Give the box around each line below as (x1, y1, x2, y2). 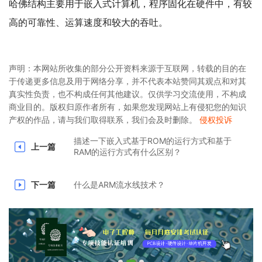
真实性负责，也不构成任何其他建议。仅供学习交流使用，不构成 (9, 89, 246, 99)
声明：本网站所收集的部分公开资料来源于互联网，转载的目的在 (9, 63, 246, 74)
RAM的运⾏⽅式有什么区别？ (73, 147, 181, 157)
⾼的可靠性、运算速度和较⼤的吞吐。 (9, 16, 171, 29)
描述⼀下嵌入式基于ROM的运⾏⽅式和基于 (73, 136, 232, 146)
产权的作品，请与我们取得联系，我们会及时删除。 (9, 115, 199, 125)
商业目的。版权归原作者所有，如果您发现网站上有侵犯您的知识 (9, 102, 246, 112)
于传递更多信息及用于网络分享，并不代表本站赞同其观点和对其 (9, 76, 246, 87)
